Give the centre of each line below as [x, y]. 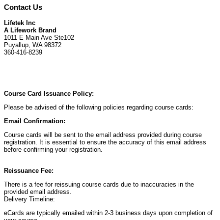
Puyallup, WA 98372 [33, 45]
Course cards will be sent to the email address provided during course [103, 135]
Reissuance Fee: [29, 170]
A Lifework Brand [30, 30]
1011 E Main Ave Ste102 [39, 37]
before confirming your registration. [53, 149]
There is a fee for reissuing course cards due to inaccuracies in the [99, 184]
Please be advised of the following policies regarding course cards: [99, 107]
